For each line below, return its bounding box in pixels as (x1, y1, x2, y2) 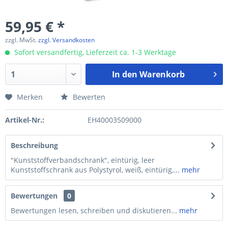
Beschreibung (11, 140, 58, 150)
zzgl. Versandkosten (38, 36, 95, 44)
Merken (17, 92, 43, 102)
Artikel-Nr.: (5, 115, 44, 125)
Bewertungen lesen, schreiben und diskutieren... (11, 206, 177, 215)
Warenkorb (139, 69, 185, 80)
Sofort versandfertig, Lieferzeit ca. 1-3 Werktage (12, 47, 176, 57)
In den (111, 69, 137, 80)
